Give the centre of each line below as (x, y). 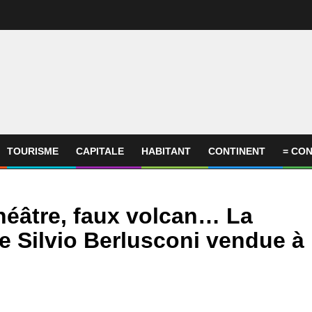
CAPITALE (100, 151)
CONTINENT (237, 151)
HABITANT (166, 151)
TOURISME (33, 151)
